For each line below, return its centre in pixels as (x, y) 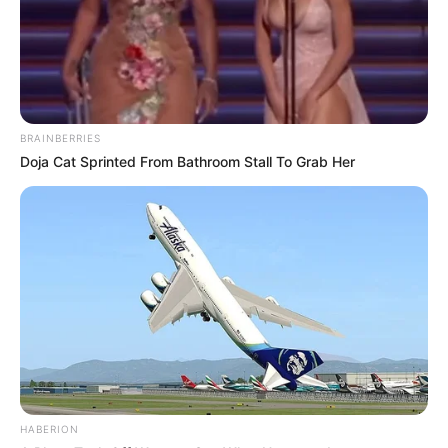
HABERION (49, 429)
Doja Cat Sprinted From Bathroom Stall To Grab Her (187, 161)
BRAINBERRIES (60, 137)
